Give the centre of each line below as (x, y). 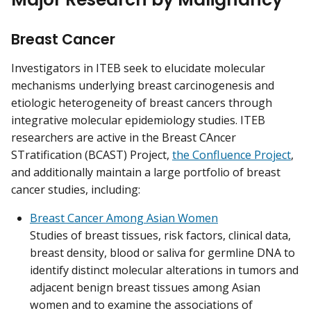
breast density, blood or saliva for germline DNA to (162, 252)
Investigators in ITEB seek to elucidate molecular (138, 68)
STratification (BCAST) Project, (92, 154)
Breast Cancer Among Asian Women (124, 218)
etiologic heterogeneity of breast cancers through (142, 102)
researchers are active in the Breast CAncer (124, 137)
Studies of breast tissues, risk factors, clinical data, (160, 235)
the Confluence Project (232, 154)
